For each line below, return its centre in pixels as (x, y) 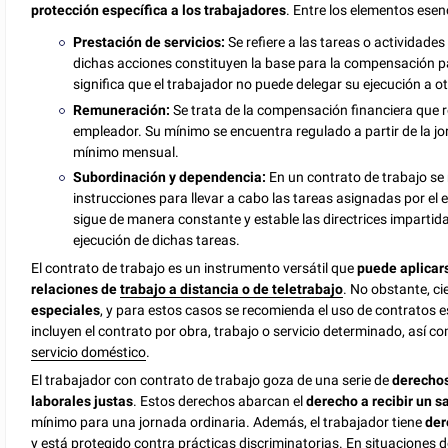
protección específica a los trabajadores (159, 10)
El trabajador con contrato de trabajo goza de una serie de (212, 379)
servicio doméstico (89, 351)
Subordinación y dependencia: (171, 176)
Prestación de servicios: (151, 42)
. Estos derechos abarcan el (220, 400)
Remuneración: (123, 109)
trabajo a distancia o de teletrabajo (232, 288)
